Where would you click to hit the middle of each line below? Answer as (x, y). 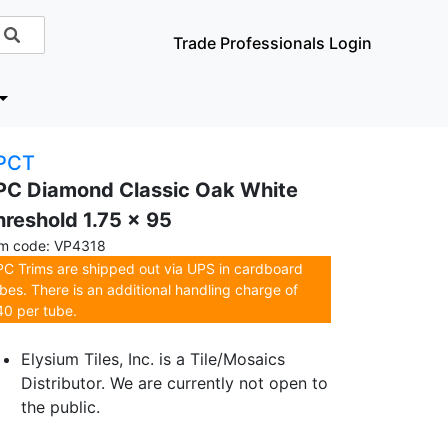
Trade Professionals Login (273, 43)
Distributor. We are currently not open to (174, 383)
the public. (60, 407)
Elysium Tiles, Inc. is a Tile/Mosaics (153, 359)
